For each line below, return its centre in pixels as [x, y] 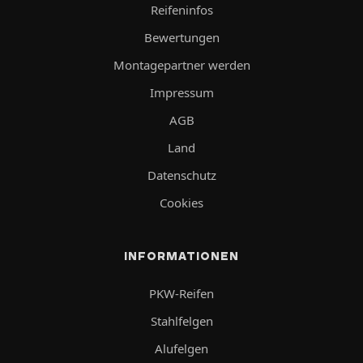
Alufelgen [181, 348]
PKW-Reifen [181, 293]
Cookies [181, 202]
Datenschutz [181, 175]
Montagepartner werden [181, 64]
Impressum [181, 92]
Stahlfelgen [181, 320]
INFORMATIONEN [181, 256]
